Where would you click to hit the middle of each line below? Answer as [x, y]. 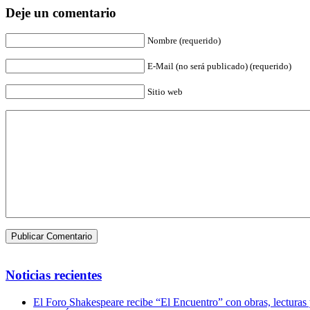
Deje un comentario [61, 12]
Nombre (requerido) [184, 41]
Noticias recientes [54, 275]
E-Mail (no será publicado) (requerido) [219, 66]
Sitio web [165, 92]
